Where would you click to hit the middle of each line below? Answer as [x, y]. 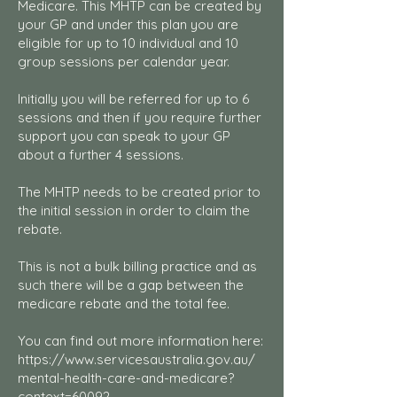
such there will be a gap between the [131, 285]
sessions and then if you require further [140, 117]
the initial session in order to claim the [134, 210]
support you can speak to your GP [124, 136]
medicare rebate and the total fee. [125, 304]
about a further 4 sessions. [102, 155]
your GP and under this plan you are [128, 24]
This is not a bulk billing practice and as [137, 266]
